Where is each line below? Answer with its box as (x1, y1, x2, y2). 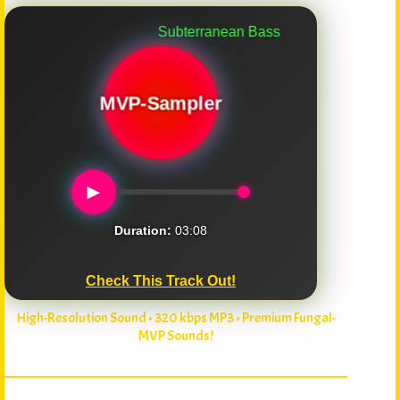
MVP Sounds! (138, 327, 214, 346)
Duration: (114, 223, 171, 238)
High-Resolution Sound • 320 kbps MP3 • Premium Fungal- (16, 309, 336, 328)
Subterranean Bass (122, 24, 246, 40)
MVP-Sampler (97, 91, 224, 113)
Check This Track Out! (86, 273, 236, 289)
